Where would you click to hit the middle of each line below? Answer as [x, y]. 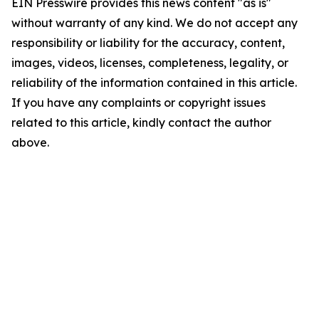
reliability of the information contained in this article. [154, 83]
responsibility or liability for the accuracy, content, [148, 43]
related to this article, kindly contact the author [141, 122]
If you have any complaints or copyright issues [138, 103]
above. [30, 142]
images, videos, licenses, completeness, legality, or [150, 63]
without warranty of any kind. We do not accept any [155, 23]
